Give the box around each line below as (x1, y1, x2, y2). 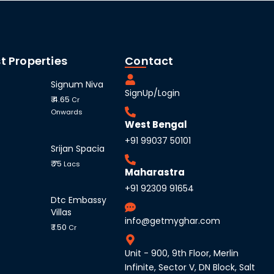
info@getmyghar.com (125, 214, 221, 227)
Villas (51, 206, 72, 219)
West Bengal (125, 117, 188, 131)
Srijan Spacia (51, 142, 105, 155)
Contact (125, 53, 174, 68)
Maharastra (125, 165, 185, 179)
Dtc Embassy (51, 194, 107, 207)
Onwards (51, 107, 83, 117)
